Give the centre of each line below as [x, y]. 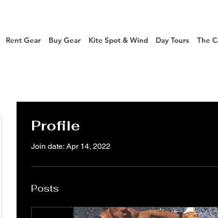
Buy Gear [64, 40]
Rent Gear [23, 40]
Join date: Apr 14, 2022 [71, 146]
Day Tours [172, 40]
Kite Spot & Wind [118, 40]
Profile [55, 126]
